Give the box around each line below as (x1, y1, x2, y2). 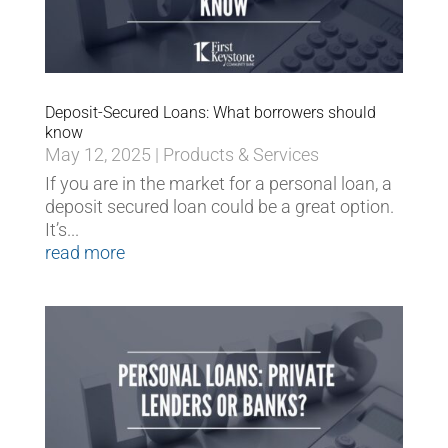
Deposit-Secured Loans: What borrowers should (44, 103, 376, 123)
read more (44, 242, 125, 264)
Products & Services (162, 144, 319, 166)
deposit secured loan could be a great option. (44, 196, 394, 218)
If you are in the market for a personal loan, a (44, 173, 392, 195)
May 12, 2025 (44, 144, 151, 166)
